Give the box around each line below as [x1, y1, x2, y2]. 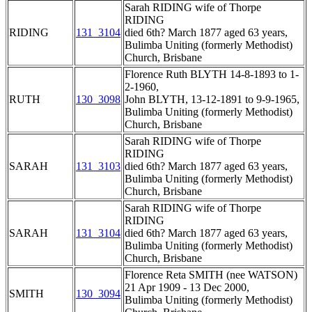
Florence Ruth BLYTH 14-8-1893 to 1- [125, 68, 299, 81]
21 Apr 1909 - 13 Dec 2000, [125, 281, 249, 294]
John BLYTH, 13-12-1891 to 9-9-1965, [125, 93, 299, 106]
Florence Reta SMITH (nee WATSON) [125, 269, 297, 281]
